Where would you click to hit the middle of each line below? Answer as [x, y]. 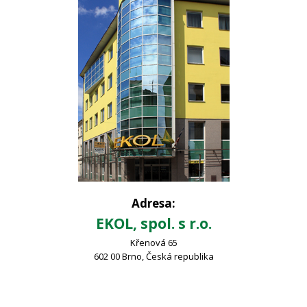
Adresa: [153, 203]
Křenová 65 [153, 243]
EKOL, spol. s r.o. [153, 223]
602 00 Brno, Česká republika [153, 256]
